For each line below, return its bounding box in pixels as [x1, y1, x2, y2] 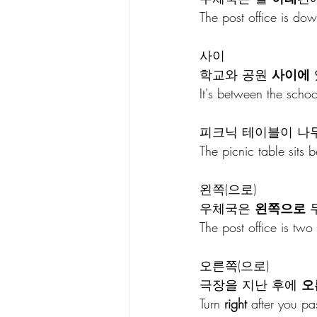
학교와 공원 [200, 65, 272, 83]
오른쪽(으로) [200, 256, 269, 274]
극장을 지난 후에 [200, 275, 301, 293]
